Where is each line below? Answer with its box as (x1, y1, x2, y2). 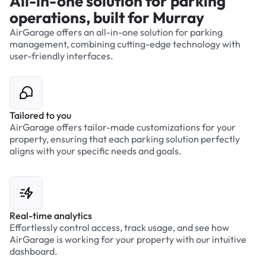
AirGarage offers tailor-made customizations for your (9, 121, 236, 134)
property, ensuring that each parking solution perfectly (9, 133, 240, 145)
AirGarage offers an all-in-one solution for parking (9, 26, 223, 39)
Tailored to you (9, 109, 71, 122)
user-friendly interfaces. (9, 50, 113, 62)
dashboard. (9, 245, 58, 258)
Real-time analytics (9, 210, 92, 222)
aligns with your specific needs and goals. (9, 145, 182, 157)
